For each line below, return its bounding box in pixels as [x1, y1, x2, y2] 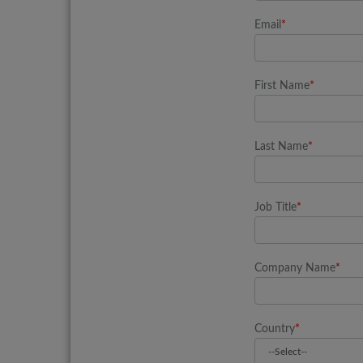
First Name [254, 80, 310, 92]
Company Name [254, 263, 335, 274]
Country [254, 323, 295, 335]
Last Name [254, 141, 308, 152]
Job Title [254, 202, 297, 213]
